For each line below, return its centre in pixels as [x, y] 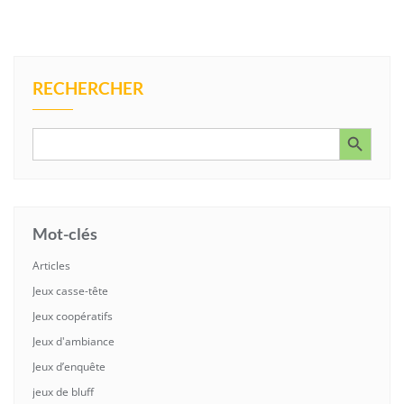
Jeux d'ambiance [73, 341]
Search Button [350, 127]
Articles [51, 265]
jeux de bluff [63, 391]
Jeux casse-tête [70, 290]
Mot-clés [65, 233]
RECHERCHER [88, 87]
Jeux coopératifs [73, 316]
